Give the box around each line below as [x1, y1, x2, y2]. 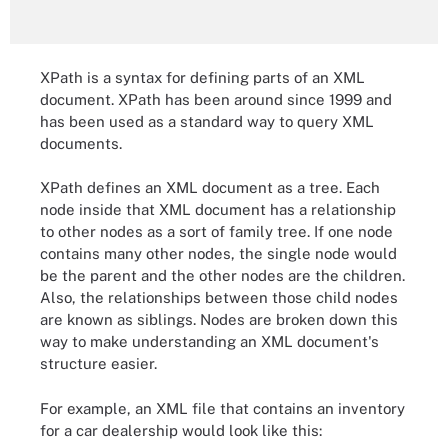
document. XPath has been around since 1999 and [40, 90, 392, 108]
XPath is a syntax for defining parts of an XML [40, 68, 365, 86]
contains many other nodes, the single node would [40, 245, 397, 262]
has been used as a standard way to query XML [40, 112, 374, 130]
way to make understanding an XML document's [40, 333, 379, 350]
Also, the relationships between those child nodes [40, 289, 398, 306]
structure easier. [40, 355, 157, 372]
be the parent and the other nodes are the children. [40, 267, 405, 284]
